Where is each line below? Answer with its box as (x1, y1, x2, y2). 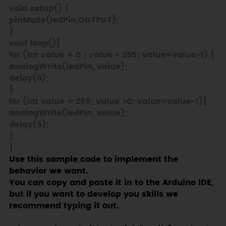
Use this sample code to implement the (9, 153, 178, 166)
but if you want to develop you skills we (9, 188, 178, 201)
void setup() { (9, 2, 69, 15)
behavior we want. (9, 164, 88, 178)
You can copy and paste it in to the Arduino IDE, (9, 176, 213, 189)
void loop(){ (9, 37, 60, 50)
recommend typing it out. (9, 199, 119, 212)
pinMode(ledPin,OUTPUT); (9, 14, 119, 27)
